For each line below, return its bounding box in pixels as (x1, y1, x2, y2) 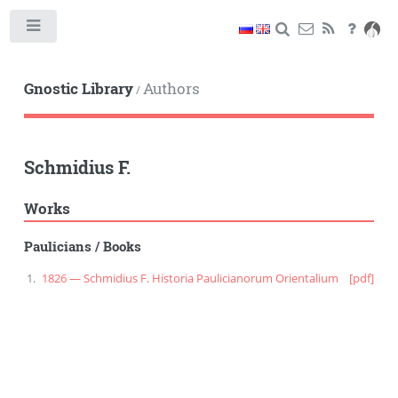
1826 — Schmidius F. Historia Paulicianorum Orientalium (41, 270, 338, 287)
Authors (142, 78, 200, 99)
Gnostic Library (23, 78, 133, 99)
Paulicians (23, 237, 92, 255)
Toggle (68, 23, 99, 36)
